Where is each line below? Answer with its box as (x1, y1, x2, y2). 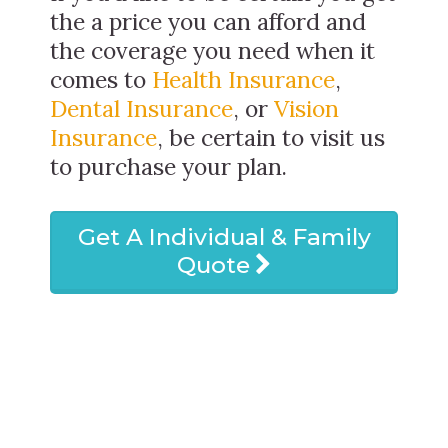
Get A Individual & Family (77, 222, 371, 251)
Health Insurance (152, 64, 335, 94)
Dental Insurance (50, 93, 233, 123)
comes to (50, 64, 152, 94)
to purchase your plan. (50, 151, 287, 181)
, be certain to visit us (157, 122, 385, 152)
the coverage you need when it (50, 35, 375, 65)
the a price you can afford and (50, 6, 366, 36)
